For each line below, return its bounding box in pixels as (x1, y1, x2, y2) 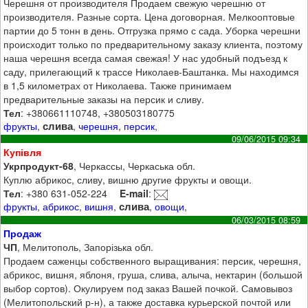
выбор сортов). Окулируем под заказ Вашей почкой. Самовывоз (3, 280, 293, 295)
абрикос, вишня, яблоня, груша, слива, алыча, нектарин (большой (3, 267, 303, 281)
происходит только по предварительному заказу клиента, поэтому (3, 36, 303, 51)
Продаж (3, 225, 42, 240)
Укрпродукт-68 (3, 159, 74, 173)
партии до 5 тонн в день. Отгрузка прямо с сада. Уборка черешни (3, 23, 301, 37)
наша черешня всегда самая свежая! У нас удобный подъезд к (3, 50, 288, 65)
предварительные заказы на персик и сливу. (3, 91, 205, 106)
